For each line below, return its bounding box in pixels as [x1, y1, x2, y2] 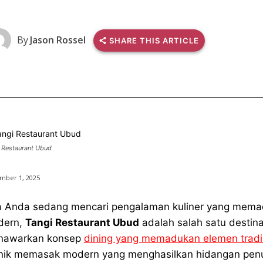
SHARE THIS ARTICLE [109, 36, 199, 46]
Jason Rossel [29, 33, 86, 46]
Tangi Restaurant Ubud [25, 217, 139, 229]
